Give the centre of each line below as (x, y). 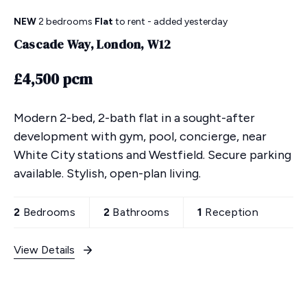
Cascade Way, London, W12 (93, 44)
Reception (230, 212)
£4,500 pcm (53, 78)
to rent (129, 21)
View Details (44, 249)
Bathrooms (139, 212)
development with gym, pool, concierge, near (140, 136)
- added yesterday (186, 21)
